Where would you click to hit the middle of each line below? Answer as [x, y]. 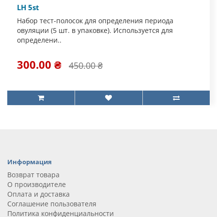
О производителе [37, 184]
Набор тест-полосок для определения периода [95, 21]
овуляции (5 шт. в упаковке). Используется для [95, 30]
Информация [30, 162]
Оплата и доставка [39, 194]
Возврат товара [33, 175]
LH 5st [28, 7]
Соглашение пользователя [52, 204]
